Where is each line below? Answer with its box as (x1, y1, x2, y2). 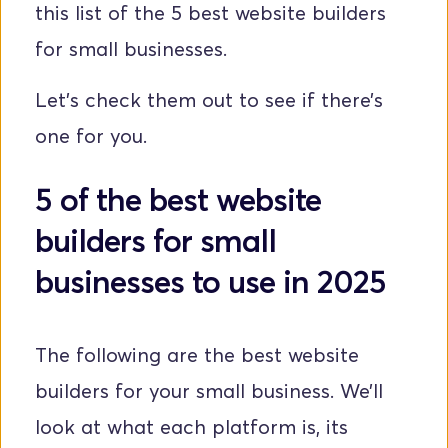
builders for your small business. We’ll (35, 379, 383, 404)
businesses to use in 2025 (35, 262, 386, 301)
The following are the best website (35, 343, 359, 368)
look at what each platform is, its (35, 415, 348, 440)
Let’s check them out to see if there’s (35, 88, 383, 113)
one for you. (35, 124, 147, 149)
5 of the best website (35, 180, 321, 219)
